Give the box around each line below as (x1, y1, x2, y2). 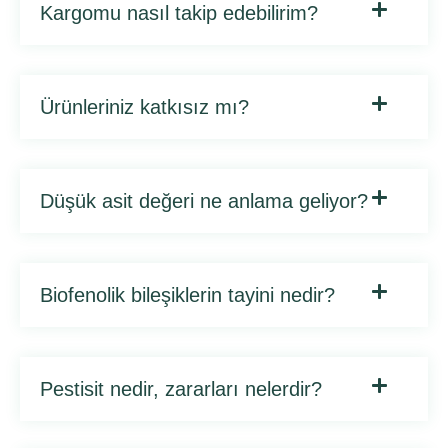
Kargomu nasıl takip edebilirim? (40, 2, 318, 24)
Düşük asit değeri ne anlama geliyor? (40, 190, 368, 212)
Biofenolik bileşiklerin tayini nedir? (40, 284, 335, 306)
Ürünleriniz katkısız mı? (40, 96, 249, 118)
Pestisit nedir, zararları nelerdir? (40, 378, 322, 400)
